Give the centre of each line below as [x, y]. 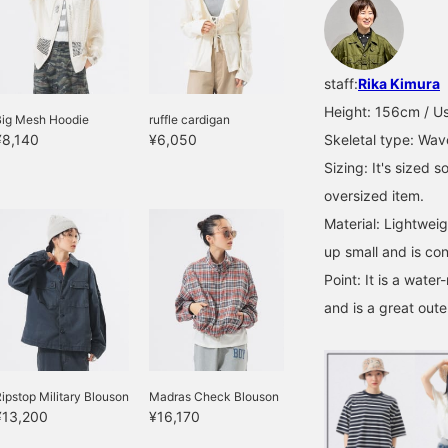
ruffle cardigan [189, 119]
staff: [341, 83]
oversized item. [374, 195]
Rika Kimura [399, 83]
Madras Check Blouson [214, 396]
